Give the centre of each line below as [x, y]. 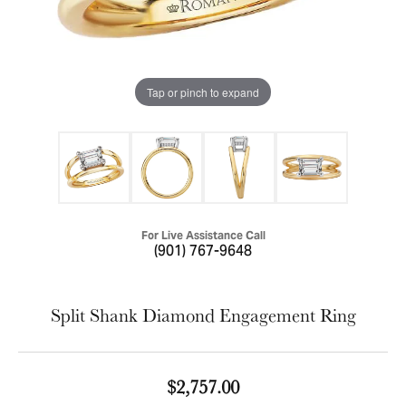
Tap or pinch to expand [203, 92]
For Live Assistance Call [203, 235]
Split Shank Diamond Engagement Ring [203, 315]
